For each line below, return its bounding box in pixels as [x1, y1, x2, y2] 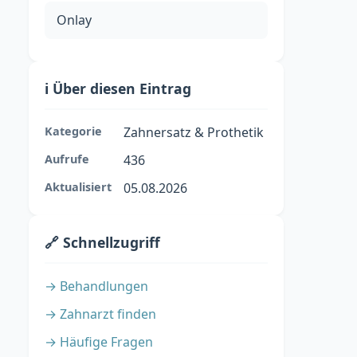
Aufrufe [45, 151, 89, 167]
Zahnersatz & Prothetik [124, 124, 264, 141]
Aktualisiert [45, 179, 112, 194]
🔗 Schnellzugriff [45, 233, 160, 252]
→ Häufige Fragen [45, 333, 153, 351]
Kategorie [45, 124, 102, 139]
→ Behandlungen [45, 277, 148, 295]
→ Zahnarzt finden [45, 305, 156, 323]
